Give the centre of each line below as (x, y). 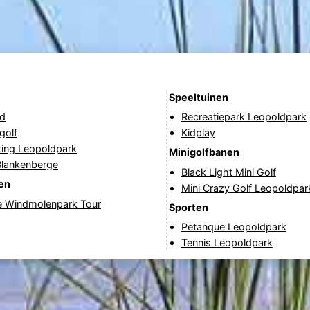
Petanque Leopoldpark (234, 227)
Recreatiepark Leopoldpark (244, 116)
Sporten (188, 208)
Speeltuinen (198, 97)
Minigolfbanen (204, 152)
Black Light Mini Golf (228, 172)
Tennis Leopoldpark (227, 243)
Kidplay (198, 132)
